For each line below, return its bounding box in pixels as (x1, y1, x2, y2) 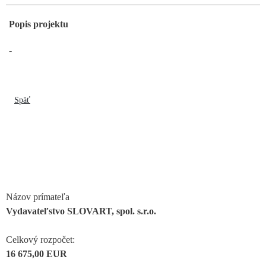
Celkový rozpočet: (6, 234, 75, 245)
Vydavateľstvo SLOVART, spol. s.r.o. (6, 205, 156, 216)
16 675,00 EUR (6, 248, 67, 259)
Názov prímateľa (6, 191, 69, 202)
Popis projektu (9, 18, 68, 29)
